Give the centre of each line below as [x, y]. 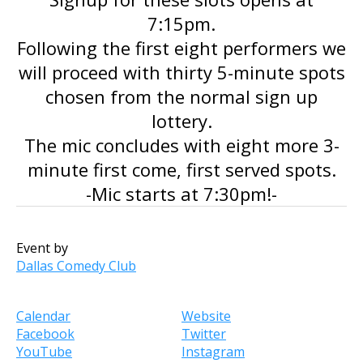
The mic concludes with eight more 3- [181, 145]
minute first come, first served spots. [181, 169]
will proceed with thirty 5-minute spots [181, 72]
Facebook [45, 334]
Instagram [213, 352]
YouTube [44, 352]
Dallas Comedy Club [76, 266]
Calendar [43, 316]
